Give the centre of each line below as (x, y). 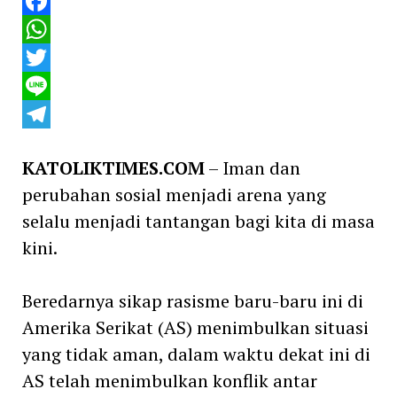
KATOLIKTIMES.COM (113, 167)
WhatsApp (56, 57)
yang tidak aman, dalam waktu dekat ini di (196, 354)
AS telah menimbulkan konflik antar (169, 380)
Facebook (52, 29)
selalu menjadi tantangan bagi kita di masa (198, 221)
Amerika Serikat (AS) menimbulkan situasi (195, 327)
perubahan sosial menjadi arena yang (174, 194)
